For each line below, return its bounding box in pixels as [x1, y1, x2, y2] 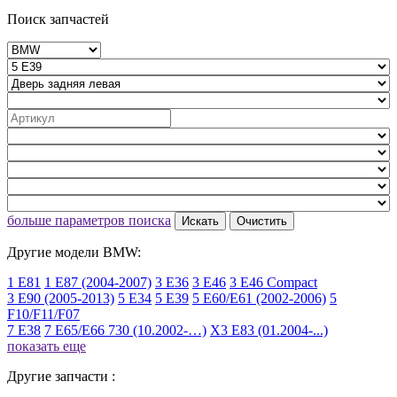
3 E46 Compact [230, 274, 317, 290]
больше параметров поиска [7, 212, 171, 228]
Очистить [237, 214, 287, 228]
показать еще [7, 338, 86, 354]
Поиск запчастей [7, 11, 109, 27]
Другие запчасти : [7, 368, 115, 384]
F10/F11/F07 [7, 306, 80, 322]
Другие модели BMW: [7, 244, 141, 260]
